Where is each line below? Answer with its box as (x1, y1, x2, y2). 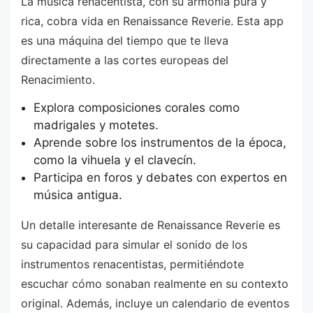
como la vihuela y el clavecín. (33, 152, 196, 167)
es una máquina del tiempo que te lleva (21, 34, 228, 48)
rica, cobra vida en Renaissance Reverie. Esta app (21, 14, 284, 29)
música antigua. (33, 187, 122, 202)
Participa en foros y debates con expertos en (33, 170, 287, 184)
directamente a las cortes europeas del (21, 53, 228, 68)
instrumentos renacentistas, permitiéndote (21, 256, 244, 271)
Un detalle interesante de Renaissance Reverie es (21, 217, 280, 232)
